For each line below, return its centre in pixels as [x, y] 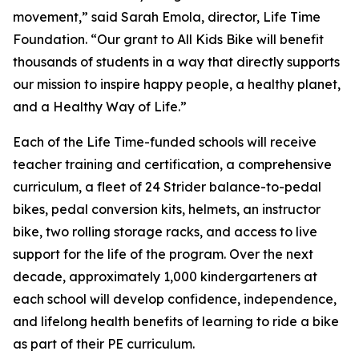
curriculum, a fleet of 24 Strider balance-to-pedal [167, 187]
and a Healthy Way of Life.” [101, 107]
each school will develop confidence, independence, [175, 299]
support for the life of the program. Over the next [163, 254]
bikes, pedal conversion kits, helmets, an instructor [167, 209]
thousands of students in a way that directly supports [176, 62]
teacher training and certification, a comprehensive [172, 164]
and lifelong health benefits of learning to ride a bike [176, 321]
